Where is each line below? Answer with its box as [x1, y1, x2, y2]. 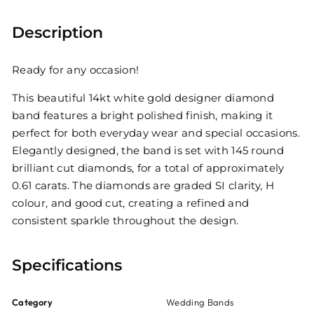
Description [12, 21, 103, 46]
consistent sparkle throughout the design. [12, 214, 239, 229]
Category [12, 296, 53, 308]
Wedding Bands [166, 296, 234, 308]
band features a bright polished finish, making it [12, 109, 273, 124]
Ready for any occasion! [12, 63, 139, 78]
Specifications [12, 254, 122, 278]
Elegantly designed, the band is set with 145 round [12, 144, 285, 159]
